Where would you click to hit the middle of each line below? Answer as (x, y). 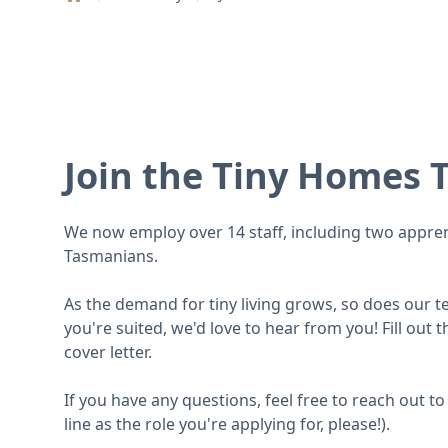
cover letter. (108, 352)
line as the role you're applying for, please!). (227, 424)
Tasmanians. (111, 256)
